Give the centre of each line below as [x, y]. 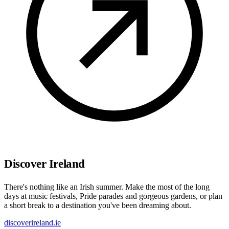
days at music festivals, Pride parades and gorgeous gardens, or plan [113, 196]
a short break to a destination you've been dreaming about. [98, 205]
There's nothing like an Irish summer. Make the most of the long [107, 187]
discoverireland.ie [32, 222]
